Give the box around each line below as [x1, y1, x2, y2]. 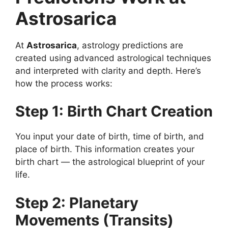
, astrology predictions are [77, 40, 183, 50]
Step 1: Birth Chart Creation [15, 102, 213, 121]
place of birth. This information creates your [15, 144, 194, 155]
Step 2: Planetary [15, 193, 138, 212]
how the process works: [15, 78, 112, 89]
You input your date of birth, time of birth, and [15, 131, 204, 142]
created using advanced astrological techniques [15, 52, 211, 63]
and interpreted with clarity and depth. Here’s [15, 65, 201, 76]
